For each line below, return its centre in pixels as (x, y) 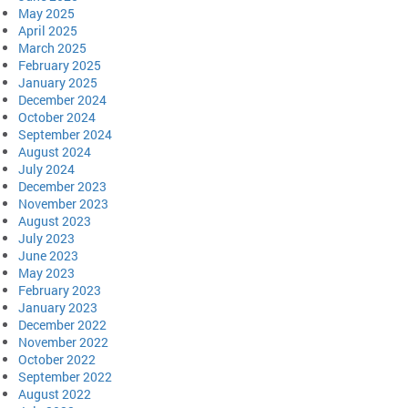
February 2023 (60, 290)
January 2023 (58, 307)
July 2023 (46, 238)
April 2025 (48, 30)
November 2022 (63, 342)
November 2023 (63, 203)
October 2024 (57, 117)
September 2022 (65, 376)
